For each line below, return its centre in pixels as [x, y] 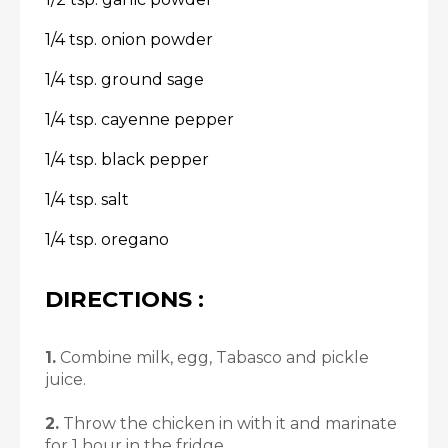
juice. [65, 379]
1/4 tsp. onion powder [129, 39]
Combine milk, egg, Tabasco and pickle [212, 357]
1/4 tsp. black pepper [127, 159]
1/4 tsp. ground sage [124, 79]
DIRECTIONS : [124, 299]
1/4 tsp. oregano [107, 239]
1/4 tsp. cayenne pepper [139, 119]
